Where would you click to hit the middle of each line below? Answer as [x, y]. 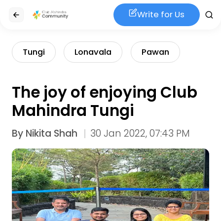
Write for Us [161, 15]
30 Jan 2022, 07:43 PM [140, 133]
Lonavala [93, 52]
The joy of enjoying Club [104, 92]
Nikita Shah [51, 133]
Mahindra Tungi [73, 111]
